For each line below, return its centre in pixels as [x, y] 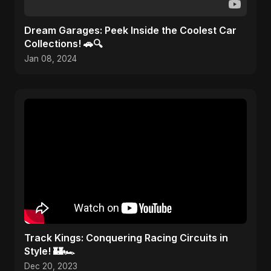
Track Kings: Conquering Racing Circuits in [126, 238]
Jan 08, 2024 [51, 59]
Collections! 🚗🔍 [63, 44]
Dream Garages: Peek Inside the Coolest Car [130, 30]
